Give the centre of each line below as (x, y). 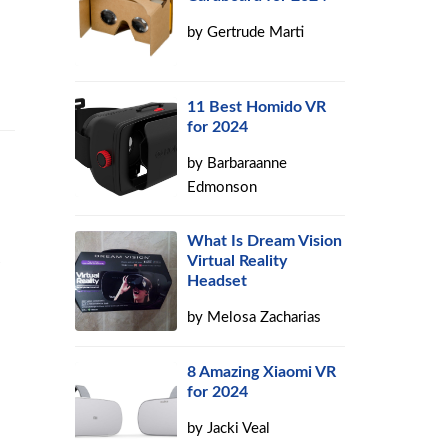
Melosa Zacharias (264, 317)
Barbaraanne (247, 163)
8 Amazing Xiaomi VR (262, 372)
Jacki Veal (239, 428)
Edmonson (222, 187)
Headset (217, 281)
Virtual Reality (237, 261)
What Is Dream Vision (265, 241)
